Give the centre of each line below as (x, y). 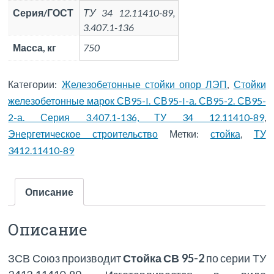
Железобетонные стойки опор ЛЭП (144, 84)
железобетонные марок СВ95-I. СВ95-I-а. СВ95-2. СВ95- (137, 101)
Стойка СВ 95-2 (164, 258)
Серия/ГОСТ (43, 12)
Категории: (35, 84)
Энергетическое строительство (83, 134)
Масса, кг (35, 47)
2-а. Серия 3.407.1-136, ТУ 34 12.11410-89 (136, 117)
